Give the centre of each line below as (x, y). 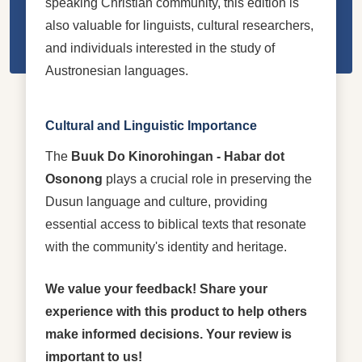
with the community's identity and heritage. (166, 246)
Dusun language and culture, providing (156, 201)
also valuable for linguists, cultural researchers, (179, 25)
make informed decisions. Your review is (168, 334)
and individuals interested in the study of (160, 48)
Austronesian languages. (117, 70)
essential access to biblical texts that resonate (176, 224)
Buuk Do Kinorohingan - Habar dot (178, 156)
